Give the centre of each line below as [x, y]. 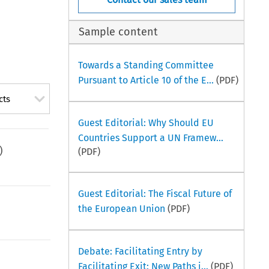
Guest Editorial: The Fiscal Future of [155, 193]
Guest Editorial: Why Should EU [146, 122]
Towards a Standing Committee [146, 65]
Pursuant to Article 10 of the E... [146, 80]
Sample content [119, 32]
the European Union [121, 208]
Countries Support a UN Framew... [150, 138]
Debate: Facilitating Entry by [140, 251]
